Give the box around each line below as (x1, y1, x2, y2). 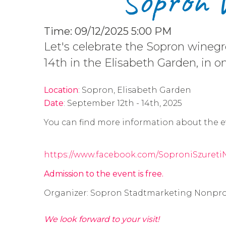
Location (44, 85, 78, 95)
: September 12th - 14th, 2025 (64, 98, 182, 108)
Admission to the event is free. (44, 169, 163, 179)
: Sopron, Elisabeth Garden (78, 85, 191, 95)
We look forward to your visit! (44, 214, 159, 224)
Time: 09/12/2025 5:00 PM (44, 25, 172, 37)
